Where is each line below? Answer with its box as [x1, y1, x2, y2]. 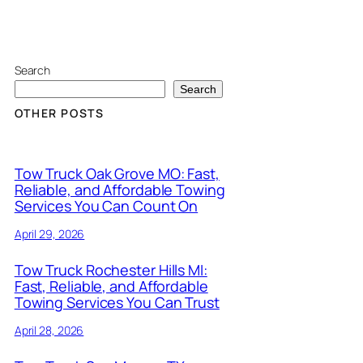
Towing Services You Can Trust [14, 292, 220, 312]
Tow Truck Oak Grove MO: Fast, [14, 163, 220, 183]
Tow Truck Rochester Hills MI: [14, 259, 207, 280]
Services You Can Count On [14, 195, 199, 216]
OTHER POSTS [14, 105, 105, 122]
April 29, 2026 [14, 225, 85, 241]
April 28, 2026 [14, 322, 84, 338]
